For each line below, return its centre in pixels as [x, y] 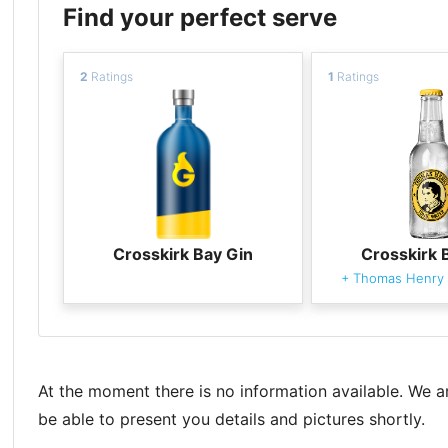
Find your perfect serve [200, 17]
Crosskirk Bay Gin [183, 253]
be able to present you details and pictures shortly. [232, 418]
